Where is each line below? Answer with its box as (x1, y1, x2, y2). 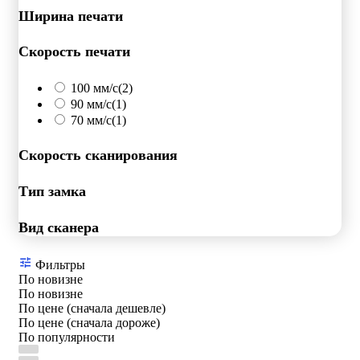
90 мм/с (71, 97, 112, 112)
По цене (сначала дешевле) (18, 301, 166, 316)
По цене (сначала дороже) (18, 316, 160, 330)
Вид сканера (18, 219, 99, 236)
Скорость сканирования (18, 147, 178, 164)
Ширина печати (18, 7, 123, 24)
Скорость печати (18, 43, 130, 60)
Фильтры (32, 258, 85, 272)
